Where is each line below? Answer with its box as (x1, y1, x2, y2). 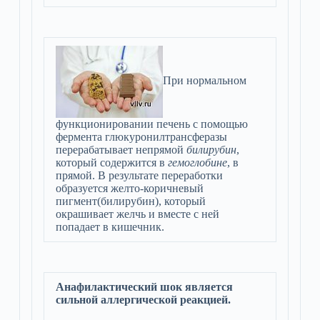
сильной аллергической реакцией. (55, 294, 231, 306)
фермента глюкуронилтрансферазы (55, 131, 227, 143)
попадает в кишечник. (55, 221, 164, 233)
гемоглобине (167, 156, 227, 169)
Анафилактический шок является (55, 281, 233, 293)
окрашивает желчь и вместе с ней (55, 208, 219, 220)
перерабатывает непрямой (55, 144, 186, 156)
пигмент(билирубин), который (55, 195, 206, 207)
